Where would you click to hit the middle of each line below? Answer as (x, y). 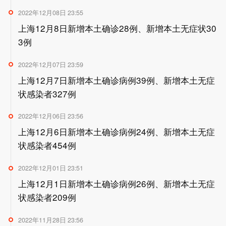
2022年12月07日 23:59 (51, 64)
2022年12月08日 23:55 (51, 12)
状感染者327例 (47, 93)
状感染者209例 (47, 197)
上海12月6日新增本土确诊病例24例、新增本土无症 (117, 132)
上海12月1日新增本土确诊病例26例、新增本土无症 (117, 184)
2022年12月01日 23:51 (51, 168)
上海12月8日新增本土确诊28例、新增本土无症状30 (118, 28)
